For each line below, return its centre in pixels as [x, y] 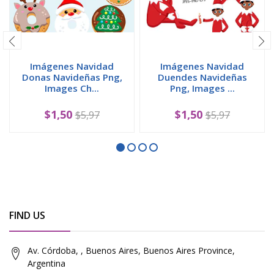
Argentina [46, 263]
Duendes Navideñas [202, 77]
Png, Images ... [202, 88]
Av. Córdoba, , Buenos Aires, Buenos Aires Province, [131, 250]
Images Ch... [72, 88]
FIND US [27, 215]
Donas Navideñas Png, [72, 77]
